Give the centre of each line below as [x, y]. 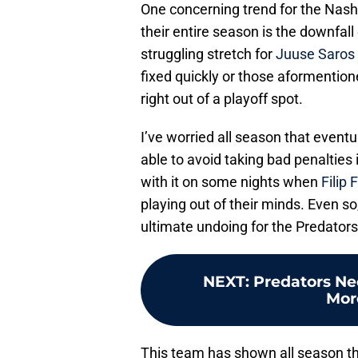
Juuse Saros [315, 54]
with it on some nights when [231, 182]
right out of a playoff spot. [222, 99]
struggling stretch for [208, 54]
